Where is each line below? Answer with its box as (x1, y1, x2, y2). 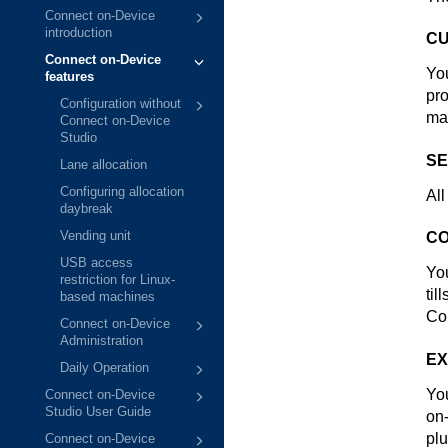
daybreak (60, 202, 113, 217)
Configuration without (60, 97, 181, 112)
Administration (60, 334, 143, 349)
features (45, 70, 94, 85)
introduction (45, 26, 112, 41)
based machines (60, 290, 155, 305)
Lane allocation (60, 158, 147, 173)
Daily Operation (60, 361, 149, 376)
